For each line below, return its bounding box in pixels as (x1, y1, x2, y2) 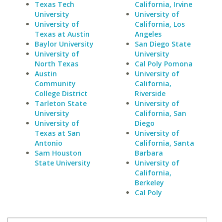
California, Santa (134, 138, 194, 148)
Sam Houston (35, 148, 82, 158)
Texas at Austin (35, 29, 90, 39)
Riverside (134, 89, 166, 98)
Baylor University (35, 39, 94, 49)
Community (35, 79, 76, 88)
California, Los (134, 19, 185, 29)
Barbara (134, 148, 163, 158)
